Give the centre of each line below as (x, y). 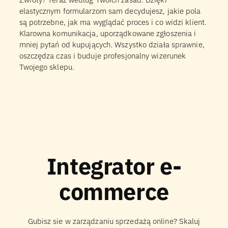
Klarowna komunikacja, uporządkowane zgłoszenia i (108, 34)
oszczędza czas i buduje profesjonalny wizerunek (103, 56)
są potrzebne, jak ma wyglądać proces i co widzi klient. (113, 22)
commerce (114, 191)
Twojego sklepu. (47, 67)
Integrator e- (114, 166)
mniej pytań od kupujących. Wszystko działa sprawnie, (112, 45)
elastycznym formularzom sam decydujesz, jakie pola (110, 11)
